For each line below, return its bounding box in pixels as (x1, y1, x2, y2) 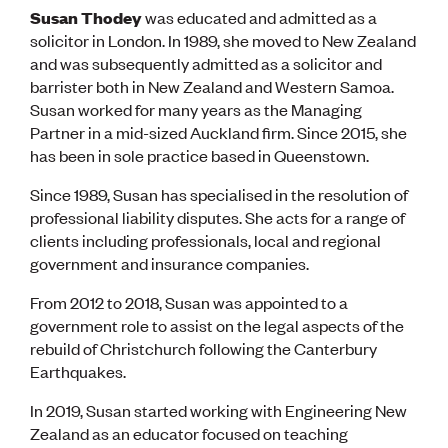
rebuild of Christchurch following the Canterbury (30, 337, 377, 359)
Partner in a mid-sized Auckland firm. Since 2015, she (30, 121, 407, 143)
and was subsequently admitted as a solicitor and (30, 52, 382, 74)
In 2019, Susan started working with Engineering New (30, 399, 407, 421)
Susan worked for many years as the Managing (30, 98, 362, 120)
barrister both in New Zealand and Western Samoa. (30, 75, 394, 97)
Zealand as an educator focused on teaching (30, 422, 348, 444)
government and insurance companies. (30, 252, 309, 274)
